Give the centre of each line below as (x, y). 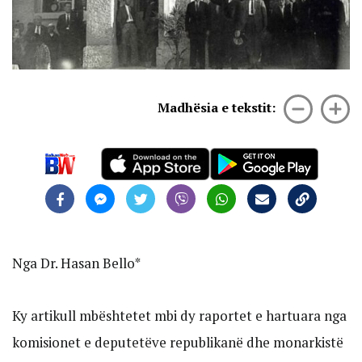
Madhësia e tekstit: (217, 107)
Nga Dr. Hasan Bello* (76, 263)
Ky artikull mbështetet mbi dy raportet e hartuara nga (179, 315)
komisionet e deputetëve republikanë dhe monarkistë (178, 342)
